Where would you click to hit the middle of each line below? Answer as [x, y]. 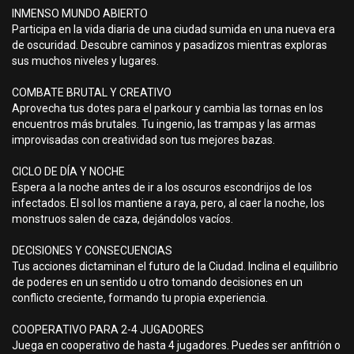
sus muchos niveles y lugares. [85, 61]
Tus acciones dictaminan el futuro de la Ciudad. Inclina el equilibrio [175, 266]
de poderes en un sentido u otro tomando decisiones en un [157, 282]
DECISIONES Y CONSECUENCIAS [92, 250]
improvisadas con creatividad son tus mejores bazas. [143, 140]
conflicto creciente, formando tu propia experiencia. [140, 298]
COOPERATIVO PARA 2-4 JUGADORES [108, 330]
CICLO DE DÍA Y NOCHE [68, 171]
